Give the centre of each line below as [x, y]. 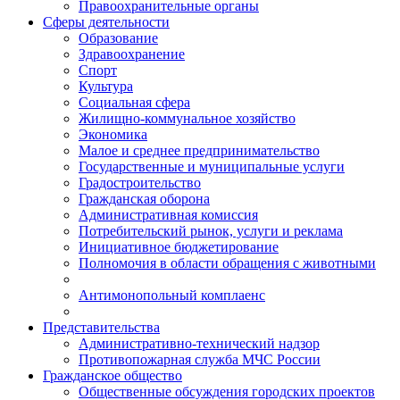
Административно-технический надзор [199, 344]
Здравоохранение [132, 54]
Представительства [101, 328]
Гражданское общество [112, 376]
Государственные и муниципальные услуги [212, 167]
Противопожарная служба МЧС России [200, 360]
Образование [118, 38]
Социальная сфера [134, 103]
